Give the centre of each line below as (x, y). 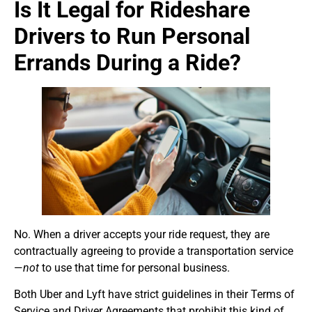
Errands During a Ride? (127, 62)
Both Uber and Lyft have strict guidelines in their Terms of (154, 295)
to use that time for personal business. (134, 267)
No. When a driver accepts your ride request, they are (142, 234)
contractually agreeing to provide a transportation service (154, 251)
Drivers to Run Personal (132, 36)
